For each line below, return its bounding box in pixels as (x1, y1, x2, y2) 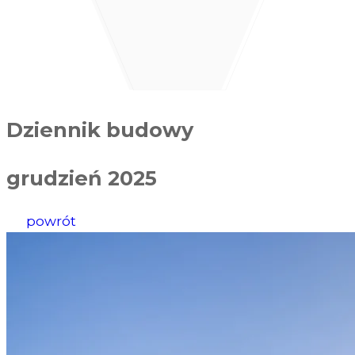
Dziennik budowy (6, 116, 193, 142)
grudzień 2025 (6, 165, 157, 190)
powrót (23, 212, 77, 229)
